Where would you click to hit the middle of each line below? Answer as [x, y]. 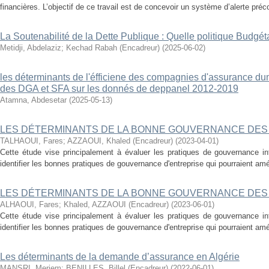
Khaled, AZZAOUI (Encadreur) [116, 204]
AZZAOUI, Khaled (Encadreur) [120, 141]
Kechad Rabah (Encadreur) [113, 48]
